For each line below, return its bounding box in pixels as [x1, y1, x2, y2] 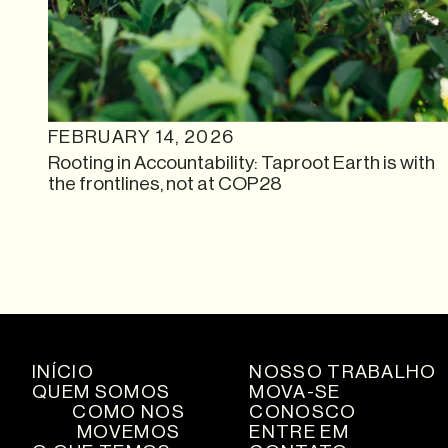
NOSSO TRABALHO [249, 361, 437, 382]
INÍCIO [32, 361, 94, 382]
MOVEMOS [77, 421, 181, 442]
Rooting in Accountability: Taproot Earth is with [48, 151, 435, 173]
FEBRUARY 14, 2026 [48, 126, 235, 147]
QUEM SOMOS [32, 381, 171, 402]
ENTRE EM [249, 421, 349, 442]
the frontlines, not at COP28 [48, 172, 282, 194]
